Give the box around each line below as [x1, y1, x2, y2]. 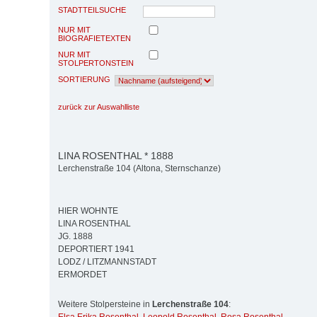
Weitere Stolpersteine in [58, 299, 152, 310]
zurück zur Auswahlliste [58, 102, 139, 111]
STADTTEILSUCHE [58, 5, 126, 14]
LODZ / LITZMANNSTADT [58, 257, 156, 267]
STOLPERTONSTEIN [58, 58, 134, 67]
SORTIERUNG [58, 74, 110, 83]
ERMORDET [58, 270, 107, 280]
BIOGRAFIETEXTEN [58, 33, 131, 42]
